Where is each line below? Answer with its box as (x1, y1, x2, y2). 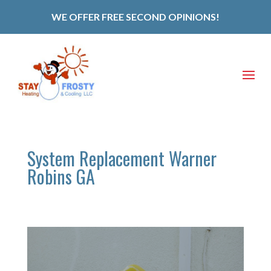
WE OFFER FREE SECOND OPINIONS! (51, 11, 220, 22)
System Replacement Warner (27, 144, 217, 172)
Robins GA (27, 162, 95, 190)
